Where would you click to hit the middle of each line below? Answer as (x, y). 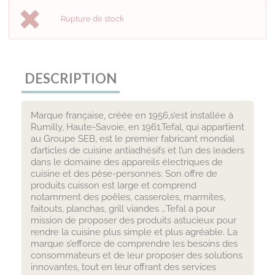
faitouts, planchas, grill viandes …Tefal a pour (123, 208)
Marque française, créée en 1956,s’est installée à (132, 115)
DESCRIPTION (71, 78)
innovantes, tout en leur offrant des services (123, 267)
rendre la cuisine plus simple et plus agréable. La (134, 232)
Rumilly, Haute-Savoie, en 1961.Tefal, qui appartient (137, 127)
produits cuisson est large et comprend (114, 185)
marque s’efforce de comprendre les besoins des (134, 243)
